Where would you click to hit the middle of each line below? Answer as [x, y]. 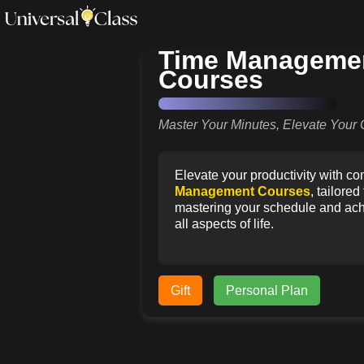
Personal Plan [266, 291]
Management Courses [242, 192]
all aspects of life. [224, 224]
